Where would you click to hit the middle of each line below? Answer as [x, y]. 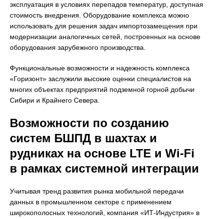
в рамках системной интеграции [104, 169]
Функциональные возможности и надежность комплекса [100, 68]
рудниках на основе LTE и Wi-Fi [102, 153]
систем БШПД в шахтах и [83, 138]
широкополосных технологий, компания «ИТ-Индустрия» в [105, 213]
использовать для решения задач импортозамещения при [104, 26]
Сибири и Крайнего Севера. [55, 100]
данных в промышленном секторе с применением [91, 202]
